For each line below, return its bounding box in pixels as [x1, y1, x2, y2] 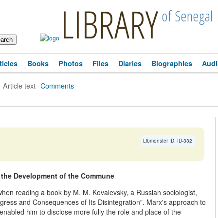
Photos [58, 58, 83, 68]
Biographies [151, 58, 192, 68]
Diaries [118, 58, 142, 68]
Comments [40, 80, 74, 91]
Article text [3, 80, 36, 91]
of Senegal [161, 6, 213, 26]
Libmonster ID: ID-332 [143, 137, 192, 144]
